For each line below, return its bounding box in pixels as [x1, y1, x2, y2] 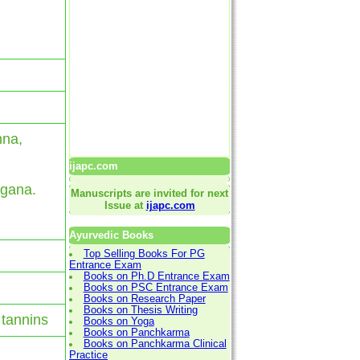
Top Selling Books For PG [83, 247, 205, 260]
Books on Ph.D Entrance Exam [83, 270, 230, 282]
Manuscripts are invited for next [71, 186, 228, 199]
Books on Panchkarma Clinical [83, 337, 227, 350]
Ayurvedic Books [69, 229, 153, 241]
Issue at [104, 198, 146, 211]
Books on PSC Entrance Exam [83, 281, 228, 293]
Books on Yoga [83, 315, 154, 327]
